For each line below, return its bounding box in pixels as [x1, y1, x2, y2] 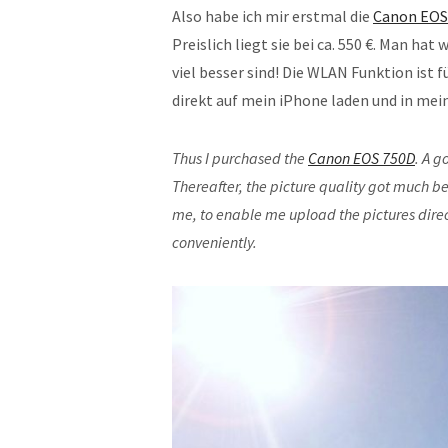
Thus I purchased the [172, 148, 308, 168]
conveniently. [172, 232, 257, 252]
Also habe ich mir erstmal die [172, 6, 373, 26]
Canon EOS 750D [308, 148, 415, 168]
